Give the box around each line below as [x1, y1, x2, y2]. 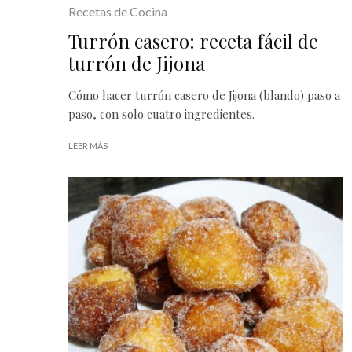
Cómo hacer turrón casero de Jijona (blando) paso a [68, 86, 340, 103]
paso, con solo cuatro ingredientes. [68, 105, 255, 122]
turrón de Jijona [68, 49, 205, 75]
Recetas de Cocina [68, 3, 167, 19]
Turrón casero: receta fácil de [68, 27, 318, 53]
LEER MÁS [68, 140, 108, 151]
